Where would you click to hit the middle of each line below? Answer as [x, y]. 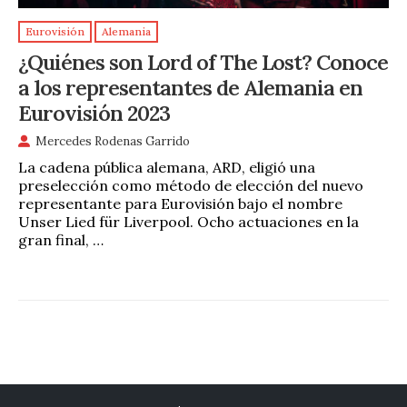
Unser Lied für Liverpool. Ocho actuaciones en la [189, 222]
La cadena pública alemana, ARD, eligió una [167, 168]
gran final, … [61, 240]
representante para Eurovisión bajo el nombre [180, 204]
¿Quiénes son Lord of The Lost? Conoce [203, 61]
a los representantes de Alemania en [190, 87]
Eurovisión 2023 [94, 112]
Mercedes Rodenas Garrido [113, 142]
